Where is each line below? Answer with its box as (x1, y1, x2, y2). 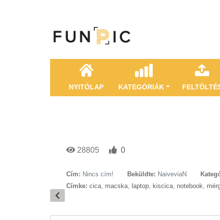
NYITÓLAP (69, 83, 104, 91)
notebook (177, 182, 203, 190)
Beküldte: (127, 170, 156, 178)
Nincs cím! (82, 170, 113, 178)
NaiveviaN (158, 170, 187, 178)
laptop (132, 182, 149, 190)
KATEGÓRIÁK (118, 83, 164, 91)
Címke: (66, 182, 87, 190)
